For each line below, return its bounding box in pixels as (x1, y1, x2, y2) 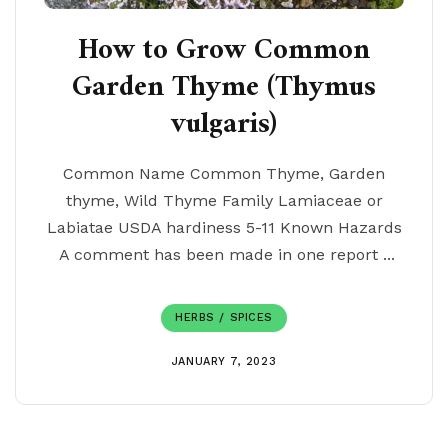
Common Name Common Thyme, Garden (63, 164, 385, 183)
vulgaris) (171, 100, 277, 150)
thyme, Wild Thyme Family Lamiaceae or (65, 191, 383, 210)
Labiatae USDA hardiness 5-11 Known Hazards (46, 218, 402, 237)
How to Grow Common (78, 26, 370, 76)
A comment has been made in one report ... (53, 245, 395, 264)
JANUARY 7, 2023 (171, 355, 277, 368)
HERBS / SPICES (175, 311, 273, 324)
